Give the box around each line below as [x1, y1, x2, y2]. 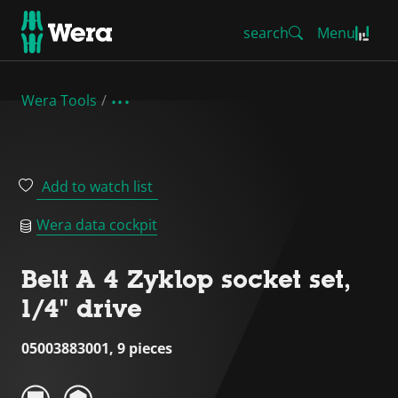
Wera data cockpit [36, 215, 157, 235]
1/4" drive [21, 294, 142, 322]
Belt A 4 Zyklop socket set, [21, 265, 351, 293]
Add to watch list [42, 177, 153, 196]
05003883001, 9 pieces [21, 338, 172, 358]
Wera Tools [21, 91, 97, 110]
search [243, 23, 289, 43]
